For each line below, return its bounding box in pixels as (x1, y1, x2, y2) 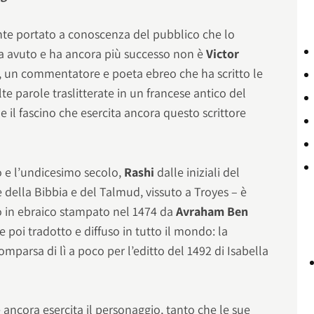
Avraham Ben (176, 203, 249, 219)
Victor (206, 46, 240, 62)
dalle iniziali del (157, 163, 240, 180)
